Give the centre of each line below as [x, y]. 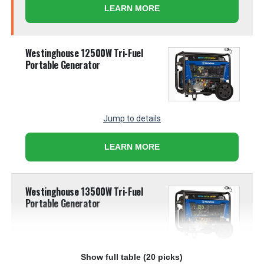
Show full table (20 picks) [132, 257]
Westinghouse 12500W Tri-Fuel [84, 53]
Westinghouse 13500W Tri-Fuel [84, 192]
